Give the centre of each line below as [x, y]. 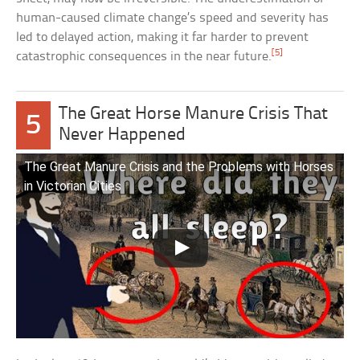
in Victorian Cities [73, 186]
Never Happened [122, 136]
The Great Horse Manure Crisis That [193, 115]
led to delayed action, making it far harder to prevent [163, 38]
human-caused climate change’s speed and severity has [173, 18]
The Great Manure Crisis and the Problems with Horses [179, 167]
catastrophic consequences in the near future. [144, 57]
